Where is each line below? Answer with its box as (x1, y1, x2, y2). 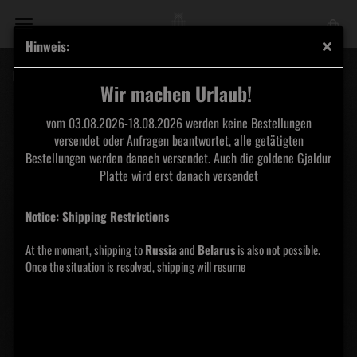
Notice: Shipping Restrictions (25, 207, 169, 225)
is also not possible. (235, 241, 320, 258)
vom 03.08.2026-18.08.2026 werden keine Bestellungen (45, 113, 312, 132)
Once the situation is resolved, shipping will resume (25, 257, 245, 275)
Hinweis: (25, 37, 69, 56)
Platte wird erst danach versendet (99, 166, 258, 185)
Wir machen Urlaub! (100, 79, 252, 108)
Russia (145, 241, 177, 258)
